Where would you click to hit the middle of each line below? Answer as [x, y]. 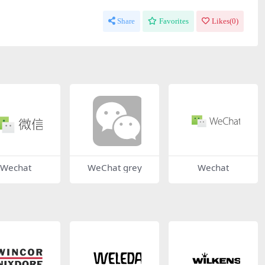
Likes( [222, 21]
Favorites [174, 21]
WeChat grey [114, 167]
